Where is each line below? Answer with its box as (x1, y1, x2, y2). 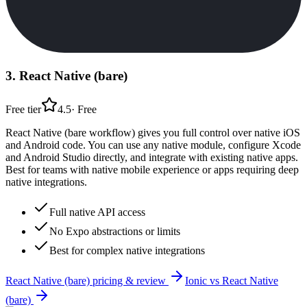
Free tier (5, 103, 41, 115)
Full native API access (49, 206, 145, 218)
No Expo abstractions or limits (49, 225, 180, 237)
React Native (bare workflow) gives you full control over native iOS (5, 126, 300, 138)
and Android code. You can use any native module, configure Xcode (5, 138, 301, 151)
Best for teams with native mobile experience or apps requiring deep (5, 163, 299, 175)
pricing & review (90, 274, 169, 286)
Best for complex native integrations (49, 244, 205, 256)
